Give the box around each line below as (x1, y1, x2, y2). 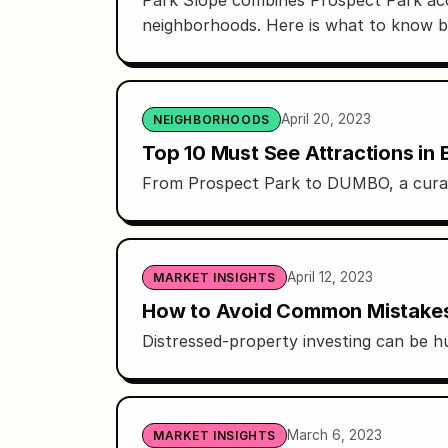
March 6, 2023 (287, 426, 382, 443)
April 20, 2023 (280, 110, 371, 127)
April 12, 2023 (287, 268, 373, 285)
